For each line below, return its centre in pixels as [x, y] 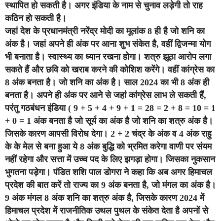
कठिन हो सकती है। [36, 18]
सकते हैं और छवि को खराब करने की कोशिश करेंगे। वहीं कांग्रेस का [110, 70]
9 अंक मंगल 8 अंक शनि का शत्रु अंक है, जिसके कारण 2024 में [105, 198]
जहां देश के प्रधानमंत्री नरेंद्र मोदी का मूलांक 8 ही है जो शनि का [105, 31]
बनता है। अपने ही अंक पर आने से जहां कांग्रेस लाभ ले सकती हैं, [106, 95]
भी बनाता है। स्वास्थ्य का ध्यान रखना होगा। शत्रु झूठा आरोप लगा [108, 57]
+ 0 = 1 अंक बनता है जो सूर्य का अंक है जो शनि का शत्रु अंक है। [109, 121]
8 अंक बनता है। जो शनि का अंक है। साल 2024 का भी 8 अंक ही [107, 83]
